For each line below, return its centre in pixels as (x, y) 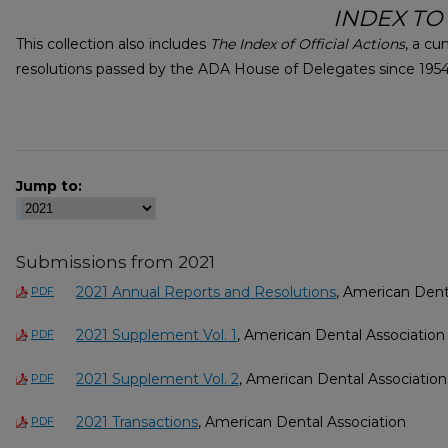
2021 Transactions (137, 422)
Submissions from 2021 (115, 261)
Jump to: (49, 185)
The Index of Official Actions (307, 44)
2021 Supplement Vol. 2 (157, 378)
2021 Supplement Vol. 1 (156, 335)
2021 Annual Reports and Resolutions (206, 291)
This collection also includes (113, 44)
